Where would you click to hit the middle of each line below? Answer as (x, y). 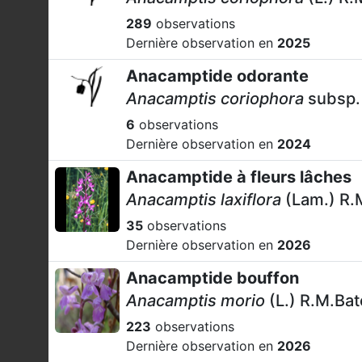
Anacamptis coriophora (217, 99)
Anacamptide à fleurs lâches (239, 177)
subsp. (334, 99)
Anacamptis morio (196, 301)
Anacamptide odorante (217, 76)
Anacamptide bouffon (213, 278)
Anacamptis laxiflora (204, 200)
